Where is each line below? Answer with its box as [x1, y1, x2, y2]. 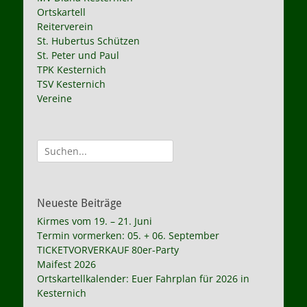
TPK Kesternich [37, 63, 106, 76]
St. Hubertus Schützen [37, 34, 140, 47]
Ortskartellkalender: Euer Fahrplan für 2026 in [37, 272, 249, 285]
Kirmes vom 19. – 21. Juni [37, 214, 152, 228]
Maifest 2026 [37, 258, 96, 271]
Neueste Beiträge [37, 197, 122, 210]
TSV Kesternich [37, 77, 106, 90]
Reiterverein [37, 20, 93, 33]
